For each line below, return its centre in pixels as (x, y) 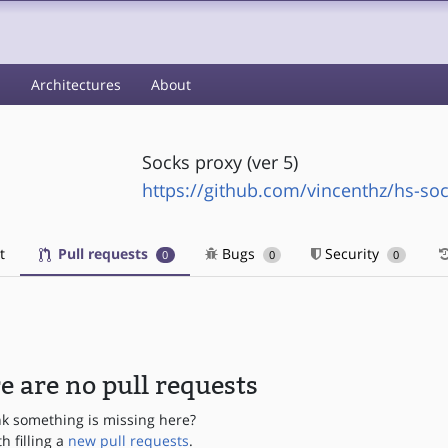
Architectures (76, 84)
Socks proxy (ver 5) (219, 161)
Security (352, 253)
